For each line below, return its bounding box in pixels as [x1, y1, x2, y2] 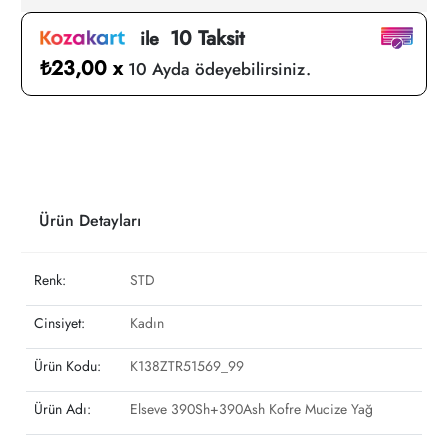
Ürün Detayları [39, 208, 141, 232]
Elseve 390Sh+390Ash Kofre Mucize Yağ [130, 399, 373, 419]
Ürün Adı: [34, 399, 91, 419]
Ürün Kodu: [34, 356, 101, 376]
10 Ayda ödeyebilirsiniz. [128, 57, 311, 81]
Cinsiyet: [34, 313, 85, 333]
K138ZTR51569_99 [130, 356, 244, 376]
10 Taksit [170, 24, 245, 53]
